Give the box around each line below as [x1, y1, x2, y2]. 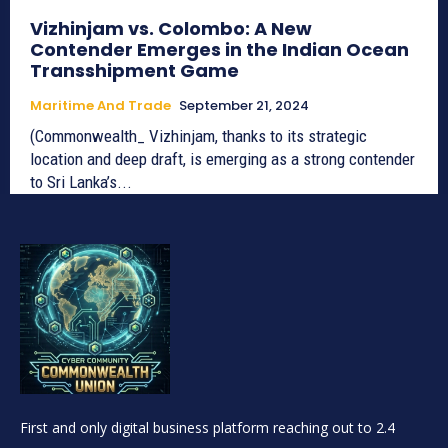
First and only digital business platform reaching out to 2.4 [20, 418, 395, 438]
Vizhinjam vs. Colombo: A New [30, 16, 312, 42]
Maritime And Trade [30, 96, 171, 116]
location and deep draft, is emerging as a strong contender [30, 149, 415, 170]
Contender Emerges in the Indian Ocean [30, 37, 409, 63]
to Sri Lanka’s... [30, 172, 132, 193]
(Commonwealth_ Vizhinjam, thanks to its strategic [30, 126, 367, 147]
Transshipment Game [30, 58, 239, 84]
